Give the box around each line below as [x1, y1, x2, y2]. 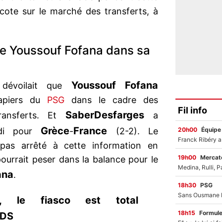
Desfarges [94, 109, 145, 121]
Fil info [178, 105, 207, 115]
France [73, 125, 108, 137]
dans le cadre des [71, 95, 158, 106]
